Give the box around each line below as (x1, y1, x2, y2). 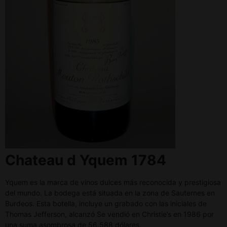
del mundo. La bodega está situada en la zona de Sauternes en (5, 188, 215, 198)
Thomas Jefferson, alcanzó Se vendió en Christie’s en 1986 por (5, 210, 214, 219)
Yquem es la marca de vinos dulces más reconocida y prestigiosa (5, 178, 221, 187)
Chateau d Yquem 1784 (5, 152, 166, 169)
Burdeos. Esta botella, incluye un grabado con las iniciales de (5, 199, 207, 208)
